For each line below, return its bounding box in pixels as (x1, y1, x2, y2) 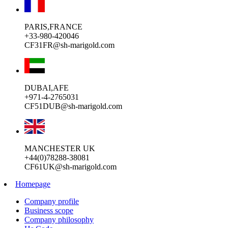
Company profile (24, 197, 79, 206)
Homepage (15, 180, 50, 189)
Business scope (24, 206, 73, 215)
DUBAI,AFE (24, 83, 69, 92)
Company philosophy (24, 215, 94, 224)
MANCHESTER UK (24, 144, 95, 153)
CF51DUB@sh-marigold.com (24, 101, 122, 110)
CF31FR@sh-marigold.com (24, 41, 115, 50)
